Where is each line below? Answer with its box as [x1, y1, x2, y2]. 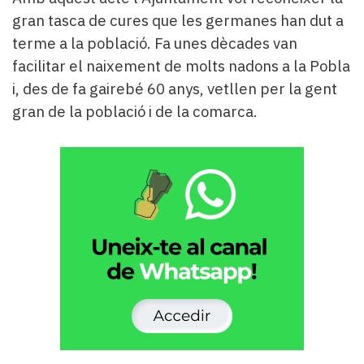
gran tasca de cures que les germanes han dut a [12, 11, 344, 31]
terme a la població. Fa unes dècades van [12, 33, 297, 54]
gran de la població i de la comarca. [12, 102, 258, 122]
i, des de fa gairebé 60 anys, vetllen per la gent [12, 79, 337, 99]
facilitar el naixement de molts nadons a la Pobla [12, 56, 350, 76]
